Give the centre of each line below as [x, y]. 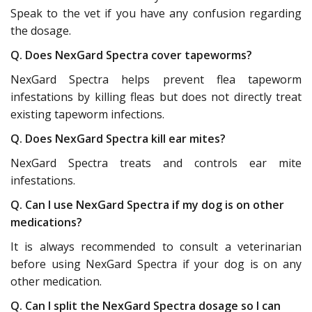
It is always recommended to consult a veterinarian [156, 246]
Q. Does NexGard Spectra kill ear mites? [118, 138]
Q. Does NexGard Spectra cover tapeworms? [131, 55]
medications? [46, 222]
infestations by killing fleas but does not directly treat [156, 96]
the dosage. [41, 30]
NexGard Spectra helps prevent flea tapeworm [156, 79]
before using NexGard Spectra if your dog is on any [156, 264]
